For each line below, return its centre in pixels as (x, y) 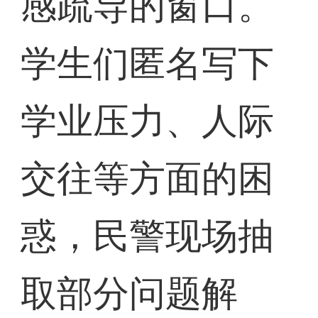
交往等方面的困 (148, 179)
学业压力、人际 (148, 121)
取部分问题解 (130, 294)
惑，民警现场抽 (148, 236)
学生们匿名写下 (148, 64)
